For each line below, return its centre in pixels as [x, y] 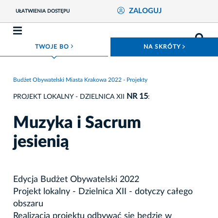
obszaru [28, 204]
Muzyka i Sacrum [77, 123]
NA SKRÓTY [163, 47]
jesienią [41, 142]
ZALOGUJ [145, 11]
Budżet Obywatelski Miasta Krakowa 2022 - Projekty [80, 80]
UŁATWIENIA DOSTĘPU [42, 11]
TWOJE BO [53, 46]
